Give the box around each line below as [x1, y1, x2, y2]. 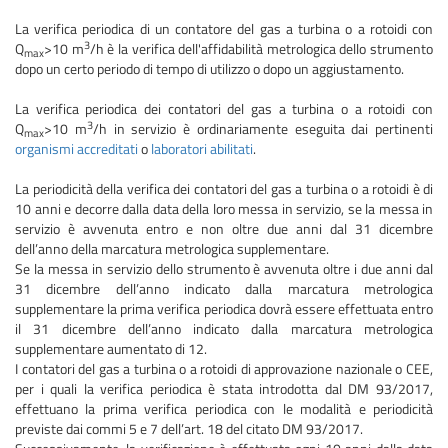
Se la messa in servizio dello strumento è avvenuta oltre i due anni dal [15, 258, 433, 280]
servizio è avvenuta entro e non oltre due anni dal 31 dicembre [15, 218, 433, 240]
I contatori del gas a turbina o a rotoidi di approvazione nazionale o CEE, [15, 358, 433, 380]
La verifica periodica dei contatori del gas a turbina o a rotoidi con [15, 98, 433, 120]
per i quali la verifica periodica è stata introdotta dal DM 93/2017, [15, 378, 433, 400]
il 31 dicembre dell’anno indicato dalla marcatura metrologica [15, 318, 433, 340]
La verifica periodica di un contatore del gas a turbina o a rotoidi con [15, 18, 433, 40]
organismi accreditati [15, 138, 141, 160]
